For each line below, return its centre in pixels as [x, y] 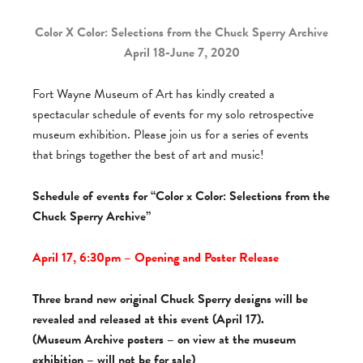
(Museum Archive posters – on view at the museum [164, 339]
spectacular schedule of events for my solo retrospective [173, 114]
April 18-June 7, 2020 [181, 52]
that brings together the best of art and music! [148, 154]
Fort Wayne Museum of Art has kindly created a [154, 94]
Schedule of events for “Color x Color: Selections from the [181, 196]
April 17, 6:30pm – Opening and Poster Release [156, 257]
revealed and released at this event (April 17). [148, 319]
